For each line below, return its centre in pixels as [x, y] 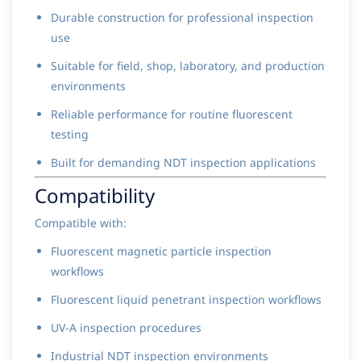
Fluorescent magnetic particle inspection [161, 251]
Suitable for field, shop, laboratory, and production [188, 66]
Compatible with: [81, 223]
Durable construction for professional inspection [182, 18]
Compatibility [95, 196]
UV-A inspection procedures [126, 328]
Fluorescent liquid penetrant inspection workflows [186, 300]
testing [70, 135]
